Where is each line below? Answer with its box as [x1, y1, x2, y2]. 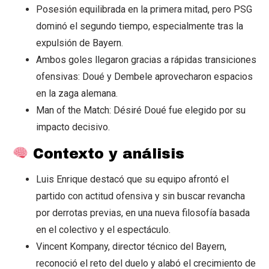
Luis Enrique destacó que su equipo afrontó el [36, 174, 229, 186]
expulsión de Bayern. [36, 37, 123, 49]
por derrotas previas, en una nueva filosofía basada [36, 207, 250, 219]
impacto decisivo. [36, 121, 110, 133]
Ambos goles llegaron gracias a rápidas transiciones [36, 53, 256, 65]
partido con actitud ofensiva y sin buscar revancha [36, 190, 245, 202]
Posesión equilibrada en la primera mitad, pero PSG [36, 3, 252, 15]
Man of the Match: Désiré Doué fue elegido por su [36, 104, 246, 116]
